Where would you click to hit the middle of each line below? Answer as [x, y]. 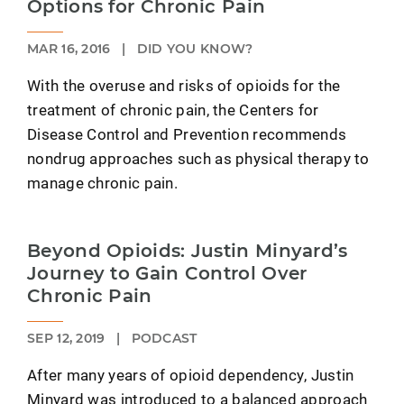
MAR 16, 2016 [71, 49]
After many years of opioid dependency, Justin [191, 375]
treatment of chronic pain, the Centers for [173, 110]
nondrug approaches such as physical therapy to [198, 159]
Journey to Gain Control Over [167, 274]
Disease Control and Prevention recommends [187, 134]
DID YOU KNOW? [193, 49]
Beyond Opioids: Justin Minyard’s [188, 251]
